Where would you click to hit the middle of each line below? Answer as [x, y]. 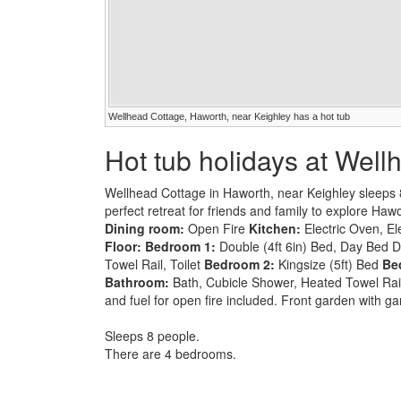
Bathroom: [139, 282]
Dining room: [145, 228]
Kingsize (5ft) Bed [328, 264]
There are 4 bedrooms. [171, 353]
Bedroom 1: [180, 246]
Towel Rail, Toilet [154, 264]
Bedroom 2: [239, 264]
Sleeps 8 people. [152, 335]
